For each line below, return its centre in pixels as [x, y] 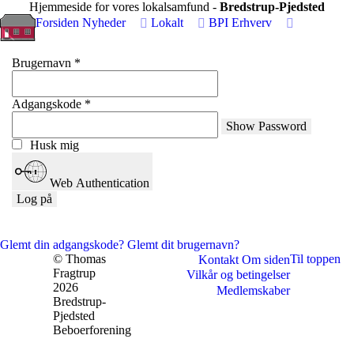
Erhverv [251, 23]
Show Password [266, 126]
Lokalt [167, 23]
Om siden [266, 259]
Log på [34, 198]
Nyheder [104, 23]
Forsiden [57, 23]
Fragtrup [75, 273]
